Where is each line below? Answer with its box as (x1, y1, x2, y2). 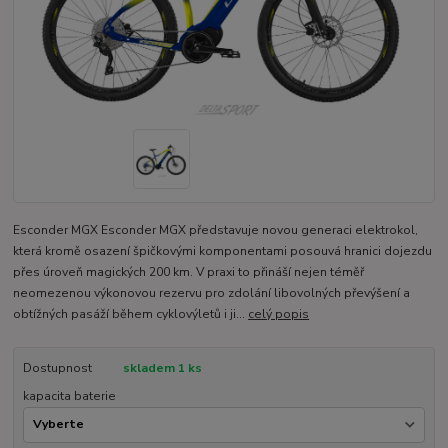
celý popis (248, 306, 310, 323)
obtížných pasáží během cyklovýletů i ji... (13, 306, 249, 323)
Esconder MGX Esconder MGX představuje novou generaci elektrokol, (13, 222, 419, 239)
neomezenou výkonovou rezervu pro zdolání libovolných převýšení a (13, 285, 411, 302)
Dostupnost (22, 360, 92, 377)
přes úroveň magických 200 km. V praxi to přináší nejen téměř (13, 264, 365, 281)
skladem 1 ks (122, 360, 202, 377)
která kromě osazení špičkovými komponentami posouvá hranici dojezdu (13, 243, 433, 260)
